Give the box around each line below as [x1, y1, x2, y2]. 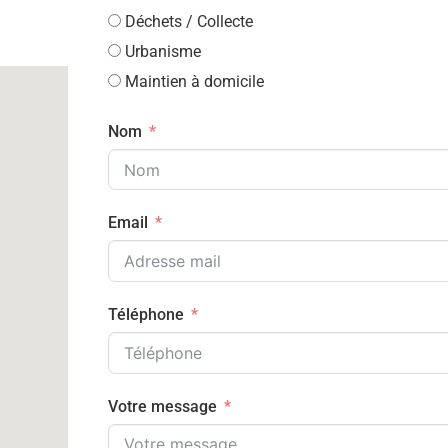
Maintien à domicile [125, 71, 264, 91]
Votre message [108, 396, 217, 416]
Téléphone [108, 305, 184, 325]
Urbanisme [125, 41, 201, 61]
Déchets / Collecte [125, 11, 253, 31]
